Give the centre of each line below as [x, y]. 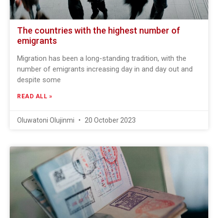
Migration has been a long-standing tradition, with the [102, 58]
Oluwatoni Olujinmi [46, 120]
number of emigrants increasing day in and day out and [105, 69]
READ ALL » [35, 96]
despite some [39, 80]
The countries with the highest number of [99, 30]
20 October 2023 [109, 120]
